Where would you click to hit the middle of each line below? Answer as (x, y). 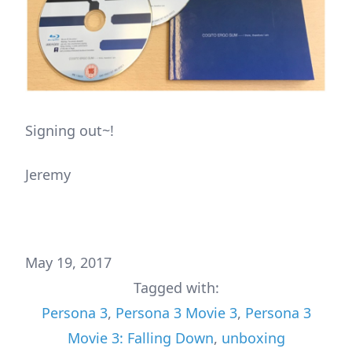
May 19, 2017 (68, 263)
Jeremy (48, 175)
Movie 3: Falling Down (140, 338)
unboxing (253, 338)
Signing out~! (70, 131)
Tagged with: (176, 288)
